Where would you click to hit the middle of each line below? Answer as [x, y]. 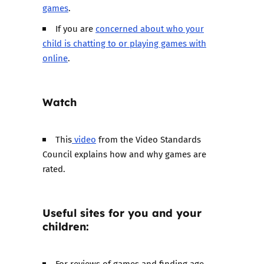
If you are [76, 28]
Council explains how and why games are [124, 154]
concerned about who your [150, 28]
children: [66, 226]
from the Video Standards [149, 139]
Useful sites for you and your [122, 212]
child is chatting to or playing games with [124, 43]
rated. [54, 169]
